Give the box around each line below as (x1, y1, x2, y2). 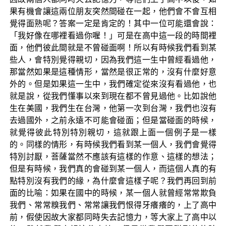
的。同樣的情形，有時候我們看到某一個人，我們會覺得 (9, 140, 217, 149)
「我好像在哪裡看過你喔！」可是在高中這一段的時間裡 (9, 31, 217, 40)
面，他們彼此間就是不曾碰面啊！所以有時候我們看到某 (9, 43, 217, 52)
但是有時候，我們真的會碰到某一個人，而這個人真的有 (9, 164, 217, 173)
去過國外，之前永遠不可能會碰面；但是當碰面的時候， (9, 116, 217, 125)
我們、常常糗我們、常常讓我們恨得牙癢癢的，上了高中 (9, 200, 217, 209)
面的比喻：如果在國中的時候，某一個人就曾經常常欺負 (9, 188, 217, 197)
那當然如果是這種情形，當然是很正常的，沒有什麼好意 (9, 67, 217, 76)
